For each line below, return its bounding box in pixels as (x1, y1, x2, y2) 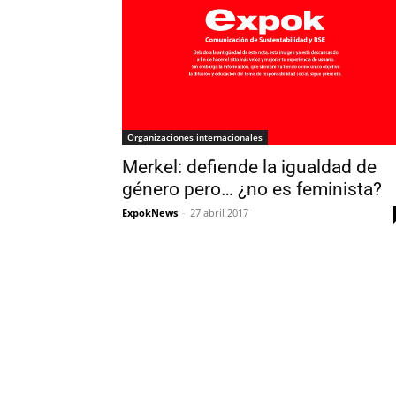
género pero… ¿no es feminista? (122, 179, 382, 201)
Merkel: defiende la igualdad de (122, 156, 377, 179)
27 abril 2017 (190, 206, 248, 220)
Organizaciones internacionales (127, 131, 263, 144)
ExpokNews (122, 206, 178, 220)
